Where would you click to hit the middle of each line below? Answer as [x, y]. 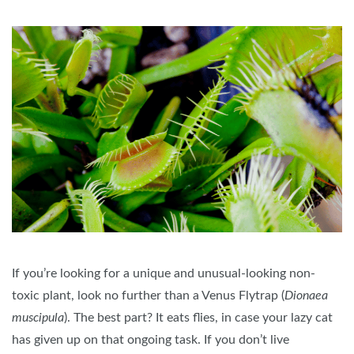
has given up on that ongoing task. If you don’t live [151, 339]
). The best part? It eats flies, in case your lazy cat [198, 317]
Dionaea [306, 295]
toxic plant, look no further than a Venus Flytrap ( [148, 295]
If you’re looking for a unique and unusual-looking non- [164, 273]
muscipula [38, 317]
